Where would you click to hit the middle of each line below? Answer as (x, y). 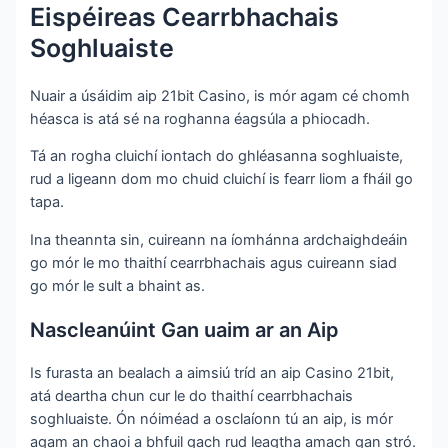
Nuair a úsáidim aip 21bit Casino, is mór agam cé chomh (220, 95)
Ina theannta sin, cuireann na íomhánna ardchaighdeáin (219, 240)
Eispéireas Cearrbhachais (185, 17)
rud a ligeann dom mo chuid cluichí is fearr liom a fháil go (222, 179)
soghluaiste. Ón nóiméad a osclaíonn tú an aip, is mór (212, 419)
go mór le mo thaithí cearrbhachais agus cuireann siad (214, 263)
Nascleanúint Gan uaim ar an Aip (185, 330)
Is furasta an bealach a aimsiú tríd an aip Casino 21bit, (212, 373)
